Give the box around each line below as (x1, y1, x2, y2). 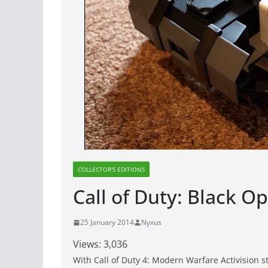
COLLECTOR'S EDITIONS (78, 165, 145, 173)
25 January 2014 (80, 217, 134, 227)
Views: (73, 237, 101, 251)
